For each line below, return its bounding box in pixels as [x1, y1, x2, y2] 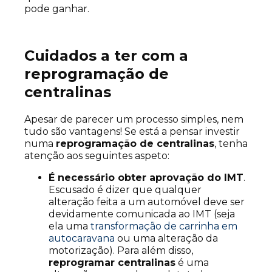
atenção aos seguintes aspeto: [24, 150, 169, 162]
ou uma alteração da [115, 233, 218, 245]
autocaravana [49, 233, 115, 245]
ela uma [49, 220, 90, 233]
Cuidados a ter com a [24, 47, 188, 65]
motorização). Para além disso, [49, 245, 193, 257]
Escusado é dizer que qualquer [49, 184, 202, 196]
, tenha [214, 138, 248, 150]
